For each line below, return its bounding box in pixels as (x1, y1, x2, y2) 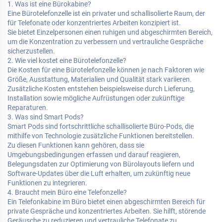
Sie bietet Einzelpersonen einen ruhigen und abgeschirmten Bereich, (7, 28, 213, 36)
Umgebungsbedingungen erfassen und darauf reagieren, (7, 150, 180, 159)
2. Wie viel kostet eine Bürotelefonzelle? (7, 56, 126, 64)
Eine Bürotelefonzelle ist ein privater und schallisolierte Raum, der (7, 9, 205, 17)
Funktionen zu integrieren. (7, 178, 87, 187)
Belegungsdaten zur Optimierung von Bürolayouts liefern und (7, 160, 194, 168)
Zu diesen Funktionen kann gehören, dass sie (7, 141, 144, 149)
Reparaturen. (7, 103, 48, 111)
